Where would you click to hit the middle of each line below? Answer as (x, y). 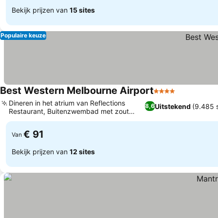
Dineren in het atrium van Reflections (67, 103)
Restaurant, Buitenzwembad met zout (69, 111)
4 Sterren (170, 96)
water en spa (29, 119)
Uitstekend (173, 106)
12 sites (82, 151)
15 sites (82, 10)
